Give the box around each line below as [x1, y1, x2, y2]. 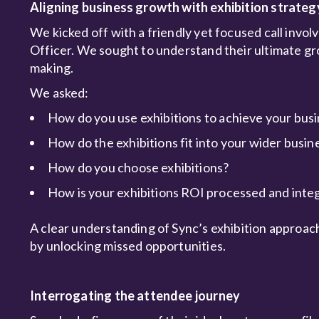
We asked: [30, 85, 91, 100]
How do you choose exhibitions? [48, 159, 229, 175]
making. [30, 60, 74, 75]
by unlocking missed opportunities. [30, 238, 226, 253]
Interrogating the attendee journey [30, 288, 243, 303]
